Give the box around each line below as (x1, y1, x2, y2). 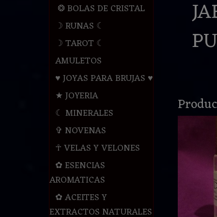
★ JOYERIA (55, 88, 98, 104)
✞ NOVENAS (55, 123, 106, 139)
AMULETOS (55, 53, 102, 69)
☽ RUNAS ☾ (55, 18, 104, 34)
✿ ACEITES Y (55, 190, 107, 206)
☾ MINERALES (55, 106, 113, 122)
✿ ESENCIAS (55, 158, 105, 174)
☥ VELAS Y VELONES (55, 140, 140, 156)
